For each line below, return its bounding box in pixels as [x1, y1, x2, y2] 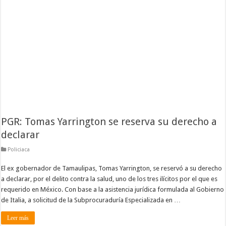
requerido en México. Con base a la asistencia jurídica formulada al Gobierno [1, 185, 224, 193]
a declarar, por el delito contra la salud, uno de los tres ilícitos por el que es [1, 175, 218, 183]
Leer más [7, 214, 29, 221]
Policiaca [8, 146, 30, 153]
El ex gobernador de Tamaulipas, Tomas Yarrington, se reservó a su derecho [1, 164, 222, 172]
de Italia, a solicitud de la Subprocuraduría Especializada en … [1, 196, 181, 204]
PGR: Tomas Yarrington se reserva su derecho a [1, 115, 217, 128]
